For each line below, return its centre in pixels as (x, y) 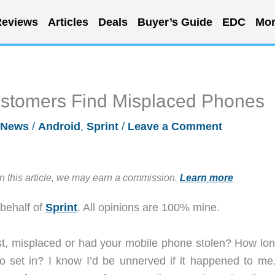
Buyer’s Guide (175, 22)
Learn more (207, 177)
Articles (68, 22)
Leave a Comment (175, 126)
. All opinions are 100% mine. (149, 207)
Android (59, 126)
